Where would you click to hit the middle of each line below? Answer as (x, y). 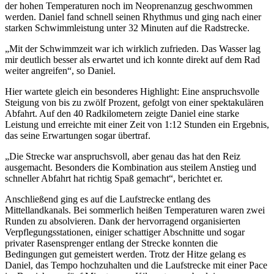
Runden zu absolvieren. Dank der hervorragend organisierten (123, 221)
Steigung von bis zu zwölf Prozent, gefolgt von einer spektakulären (134, 102)
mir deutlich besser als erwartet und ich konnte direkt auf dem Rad (132, 59)
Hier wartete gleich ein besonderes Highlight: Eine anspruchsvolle (132, 91)
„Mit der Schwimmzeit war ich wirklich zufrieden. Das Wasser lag (133, 48)
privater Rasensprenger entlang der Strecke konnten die (111, 243)
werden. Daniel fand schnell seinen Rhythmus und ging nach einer (133, 17)
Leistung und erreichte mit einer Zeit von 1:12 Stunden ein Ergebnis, (137, 124)
